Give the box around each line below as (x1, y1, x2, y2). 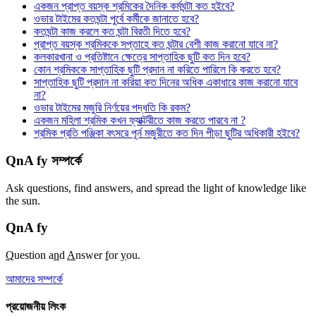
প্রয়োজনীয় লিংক (6, 300, 66, 313)
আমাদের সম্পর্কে (6, 272, 63, 285)
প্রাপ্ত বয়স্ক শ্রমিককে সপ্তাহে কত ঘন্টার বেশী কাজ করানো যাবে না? (34, 38, 278, 51)
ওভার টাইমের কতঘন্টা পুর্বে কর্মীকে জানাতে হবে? (34, 13, 199, 25)
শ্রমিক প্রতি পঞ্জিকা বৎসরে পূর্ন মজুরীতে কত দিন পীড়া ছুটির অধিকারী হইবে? (34, 127, 300, 140)
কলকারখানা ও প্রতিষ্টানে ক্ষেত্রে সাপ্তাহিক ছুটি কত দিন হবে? (34, 51, 250, 63)
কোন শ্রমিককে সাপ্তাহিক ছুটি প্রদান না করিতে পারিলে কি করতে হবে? (34, 63, 281, 76)
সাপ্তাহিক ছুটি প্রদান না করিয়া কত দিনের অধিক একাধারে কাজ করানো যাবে (34, 76, 298, 89)
